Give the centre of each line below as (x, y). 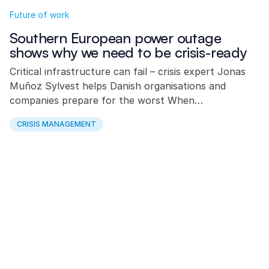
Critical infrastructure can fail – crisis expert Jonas (128, 71)
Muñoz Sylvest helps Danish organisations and (118, 86)
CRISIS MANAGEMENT (56, 124)
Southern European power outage (115, 38)
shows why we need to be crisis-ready (128, 52)
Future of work (39, 15)
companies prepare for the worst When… (106, 100)
